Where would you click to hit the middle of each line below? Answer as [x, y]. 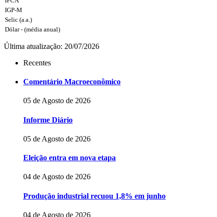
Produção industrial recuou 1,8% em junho [94, 196]
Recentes [37, 62]
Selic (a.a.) [18, 19]
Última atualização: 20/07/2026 [52, 46]
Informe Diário [48, 120]
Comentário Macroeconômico [72, 82]
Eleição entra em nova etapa [70, 158]
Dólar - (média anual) [32, 29]
